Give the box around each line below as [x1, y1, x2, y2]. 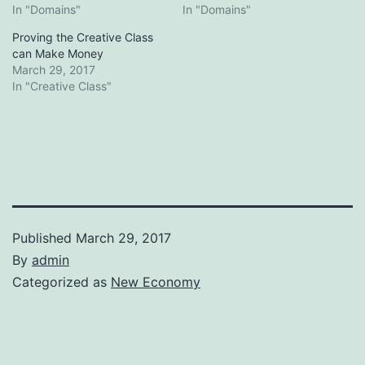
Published [12, 229, 76, 246]
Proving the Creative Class [12, 29, 153, 44]
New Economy [111, 273, 200, 290]
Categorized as [12, 273, 111, 290]
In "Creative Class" [12, 78, 112, 93]
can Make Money [12, 46, 103, 60]
